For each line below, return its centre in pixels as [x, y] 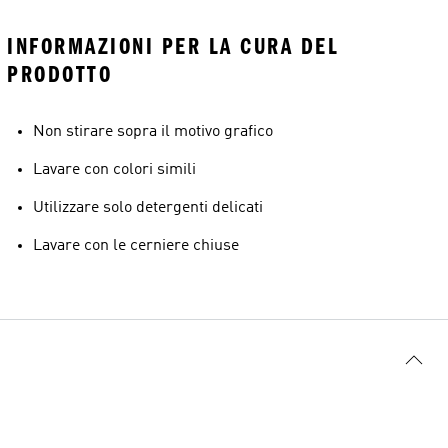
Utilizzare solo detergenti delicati [148, 208]
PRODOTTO [59, 74]
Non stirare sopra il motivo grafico [153, 132]
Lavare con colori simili [114, 170]
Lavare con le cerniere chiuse [136, 246]
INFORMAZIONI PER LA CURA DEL [173, 46]
